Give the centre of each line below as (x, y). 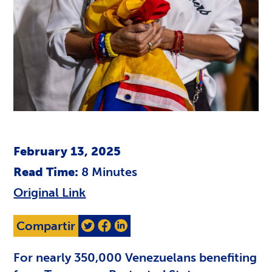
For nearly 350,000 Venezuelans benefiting (135, 257)
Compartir (46, 226)
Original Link (50, 193)
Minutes (115, 172)
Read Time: (48, 172)
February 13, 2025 (67, 151)
